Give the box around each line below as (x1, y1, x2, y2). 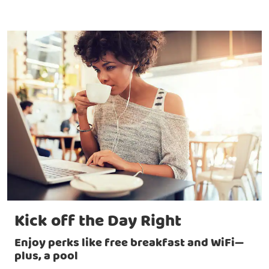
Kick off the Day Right (14, 208, 181, 234)
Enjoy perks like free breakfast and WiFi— (14, 233, 244, 252)
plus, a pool (14, 246, 78, 265)
